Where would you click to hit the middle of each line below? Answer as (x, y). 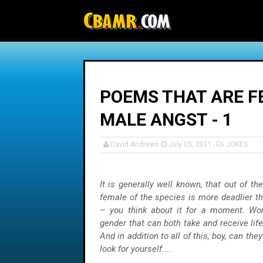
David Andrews (135, 144)
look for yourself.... (136, 249)
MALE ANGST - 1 (166, 119)
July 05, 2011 (190, 144)
